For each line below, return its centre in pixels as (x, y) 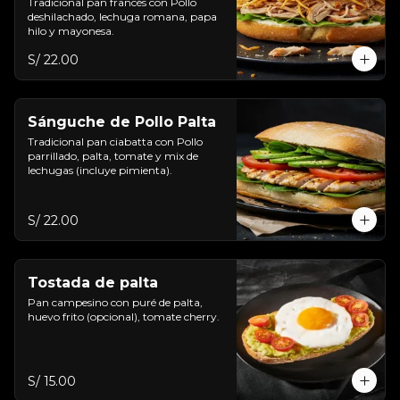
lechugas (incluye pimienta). (100, 170)
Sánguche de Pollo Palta (122, 122)
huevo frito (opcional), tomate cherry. (124, 317)
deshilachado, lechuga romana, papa (122, 17)
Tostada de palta (93, 283)
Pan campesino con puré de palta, (115, 302)
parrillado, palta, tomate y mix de (113, 156)
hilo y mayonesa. (71, 31)
